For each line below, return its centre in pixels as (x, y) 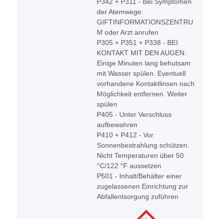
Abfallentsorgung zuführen (138, 197)
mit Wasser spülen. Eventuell (141, 74)
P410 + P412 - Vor (125, 135)
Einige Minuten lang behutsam (144, 63)
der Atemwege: (120, 12)
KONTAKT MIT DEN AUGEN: (142, 53)
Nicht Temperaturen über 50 (140, 156)
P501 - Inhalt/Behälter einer (139, 176)
